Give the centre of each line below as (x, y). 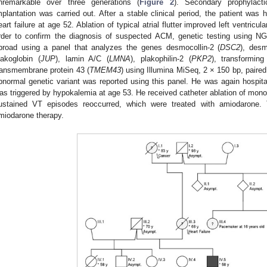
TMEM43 (105, 70)
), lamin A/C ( (82, 58)
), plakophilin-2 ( (161, 58)
